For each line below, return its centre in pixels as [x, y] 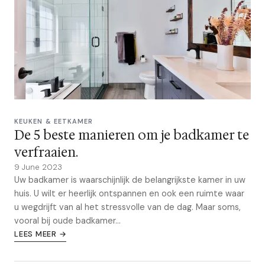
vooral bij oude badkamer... [67, 221]
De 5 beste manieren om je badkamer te [132, 135]
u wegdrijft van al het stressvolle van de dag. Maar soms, [127, 207]
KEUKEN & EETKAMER [54, 121]
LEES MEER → [41, 234]
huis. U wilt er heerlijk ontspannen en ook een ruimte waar [129, 193]
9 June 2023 [38, 167]
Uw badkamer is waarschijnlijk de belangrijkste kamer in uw [130, 180]
